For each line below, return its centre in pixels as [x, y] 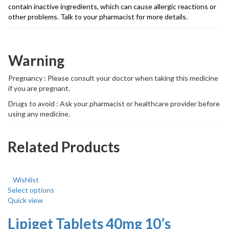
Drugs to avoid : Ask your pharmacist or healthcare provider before [114, 104]
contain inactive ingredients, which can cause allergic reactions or [112, 7]
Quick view [25, 200]
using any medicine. [39, 114]
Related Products [64, 147]
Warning [36, 61]
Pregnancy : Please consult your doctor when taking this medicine [113, 78]
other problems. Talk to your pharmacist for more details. [98, 17]
